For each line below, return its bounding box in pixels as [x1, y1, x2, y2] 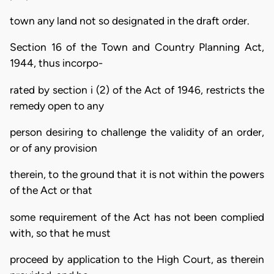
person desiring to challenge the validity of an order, [10, 125, 264, 138]
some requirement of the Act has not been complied [10, 210, 264, 223]
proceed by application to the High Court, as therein [10, 253, 264, 265]
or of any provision [10, 141, 97, 154]
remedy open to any [10, 99, 104, 112]
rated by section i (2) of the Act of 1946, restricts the [10, 83, 264, 96]
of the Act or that [10, 184, 92, 197]
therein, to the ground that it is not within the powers [10, 168, 264, 181]
